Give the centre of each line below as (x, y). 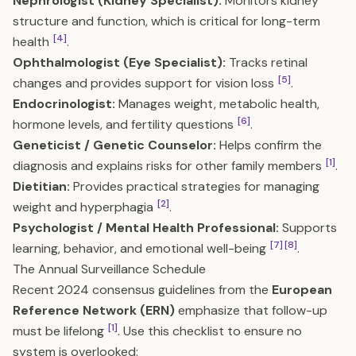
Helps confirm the (269, 145)
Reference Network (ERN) (94, 310)
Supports (308, 228)
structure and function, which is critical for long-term (166, 21)
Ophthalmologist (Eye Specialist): (119, 62)
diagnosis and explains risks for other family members (169, 166)
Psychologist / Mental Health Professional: (146, 228)
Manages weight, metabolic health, (217, 104)
